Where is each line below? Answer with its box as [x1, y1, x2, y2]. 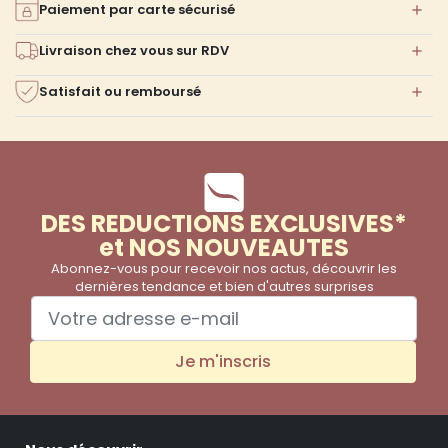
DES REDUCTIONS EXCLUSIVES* [41, 207, 407, 241]
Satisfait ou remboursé [39, 81, 201, 101]
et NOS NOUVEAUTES [99, 231, 349, 265]
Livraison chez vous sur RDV [39, 40, 229, 60]
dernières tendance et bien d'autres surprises [74, 277, 374, 297]
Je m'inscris [175, 350, 271, 374]
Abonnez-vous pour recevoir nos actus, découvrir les [51, 259, 397, 279]
